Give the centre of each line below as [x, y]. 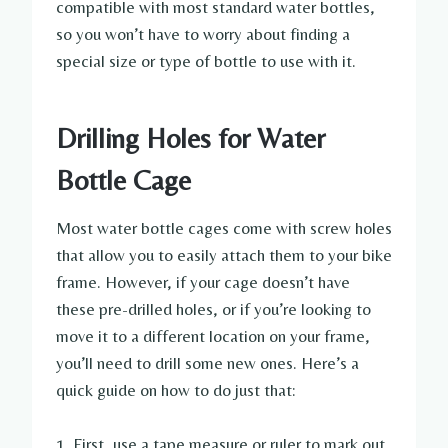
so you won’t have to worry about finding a [203, 34]
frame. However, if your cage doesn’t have [203, 282]
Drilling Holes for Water [190, 138]
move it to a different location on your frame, [213, 336]
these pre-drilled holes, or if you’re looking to [213, 309]
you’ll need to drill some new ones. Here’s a [207, 363]
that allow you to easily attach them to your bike [224, 255]
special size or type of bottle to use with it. [206, 61]
